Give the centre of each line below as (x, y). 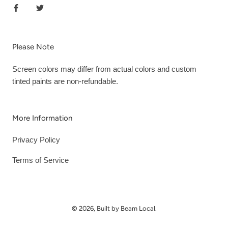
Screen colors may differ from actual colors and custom (104, 69)
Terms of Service (40, 160)
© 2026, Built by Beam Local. (114, 209)
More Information (42, 118)
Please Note (33, 47)
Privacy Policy (36, 140)
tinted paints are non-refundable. (65, 81)
